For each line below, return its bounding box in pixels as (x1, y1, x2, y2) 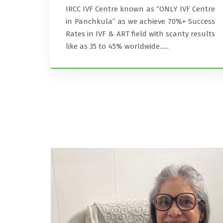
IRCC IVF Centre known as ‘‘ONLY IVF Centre (66, 4, 215, 13)
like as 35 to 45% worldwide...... (66, 42, 169, 51)
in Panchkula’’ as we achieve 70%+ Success (66, 17, 215, 26)
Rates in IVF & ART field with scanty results (66, 29, 215, 38)
